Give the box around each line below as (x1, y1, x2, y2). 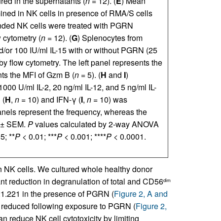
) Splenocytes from (77, 32, 143, 44)
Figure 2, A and (113, 188, 168, 200)
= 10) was (91, 94, 127, 106)
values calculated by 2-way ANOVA (33, 118, 159, 130)
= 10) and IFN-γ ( (19, 94, 81, 106)
